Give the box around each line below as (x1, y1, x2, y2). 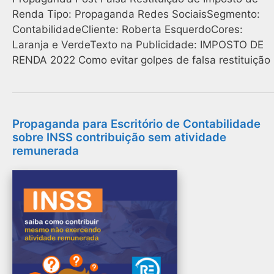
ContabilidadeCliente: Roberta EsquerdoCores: (12, 23, 243, 35)
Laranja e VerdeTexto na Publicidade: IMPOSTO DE (12, 38, 264, 51)
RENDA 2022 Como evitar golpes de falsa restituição (12, 53, 270, 66)
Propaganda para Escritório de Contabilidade (12, 116, 261, 131)
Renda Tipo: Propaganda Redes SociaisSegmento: (12, 7, 260, 20)
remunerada (12, 143, 79, 158)
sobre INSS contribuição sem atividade (12, 130, 226, 144)
